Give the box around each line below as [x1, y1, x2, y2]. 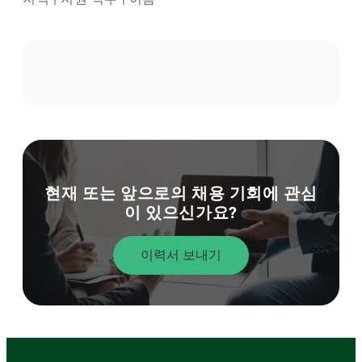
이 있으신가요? [124, 203, 238, 223]
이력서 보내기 [141, 246, 221, 263]
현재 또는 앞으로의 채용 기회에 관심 [44, 183, 318, 204]
